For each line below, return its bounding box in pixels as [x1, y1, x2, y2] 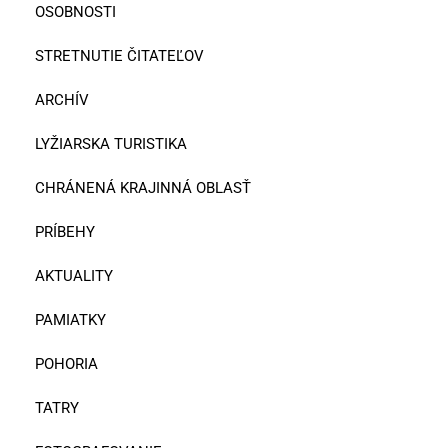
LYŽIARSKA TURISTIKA [35, 134, 187, 153]
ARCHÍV [35, 90, 89, 109]
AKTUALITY [35, 266, 113, 285]
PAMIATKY [35, 310, 106, 329]
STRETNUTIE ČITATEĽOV [35, 46, 204, 65]
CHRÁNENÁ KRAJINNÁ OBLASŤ [35, 178, 251, 197]
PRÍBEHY [35, 222, 95, 241]
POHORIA [35, 354, 98, 373]
